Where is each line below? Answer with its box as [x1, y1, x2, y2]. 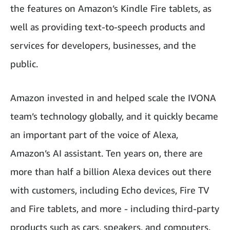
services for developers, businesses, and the [10, 40, 196, 51]
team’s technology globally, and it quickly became [10, 110, 218, 122]
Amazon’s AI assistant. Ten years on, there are [10, 147, 203, 159]
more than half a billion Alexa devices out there [10, 166, 212, 177]
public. [10, 58, 38, 69]
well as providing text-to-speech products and [10, 21, 205, 32]
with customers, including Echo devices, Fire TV [10, 184, 209, 196]
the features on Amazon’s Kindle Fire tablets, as [10, 3, 212, 14]
